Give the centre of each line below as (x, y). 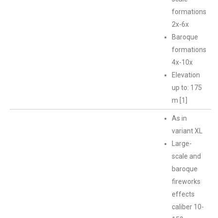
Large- (182, 144)
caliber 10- (188, 207)
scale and (186, 156)
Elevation (186, 75)
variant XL (187, 131)
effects (183, 194)
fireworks (186, 182)
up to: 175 (187, 88)
